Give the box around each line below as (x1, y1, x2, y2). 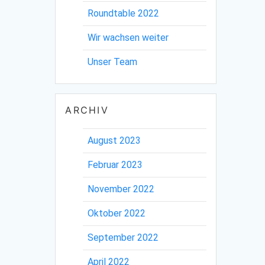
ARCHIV (65, 104, 109, 116)
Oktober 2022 (88, 207, 146, 219)
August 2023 (88, 134, 141, 146)
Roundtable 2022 (88, 7, 160, 19)
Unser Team (88, 56, 138, 67)
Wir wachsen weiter (88, 31, 169, 43)
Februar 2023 (88, 159, 143, 170)
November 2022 (88, 183, 155, 195)
